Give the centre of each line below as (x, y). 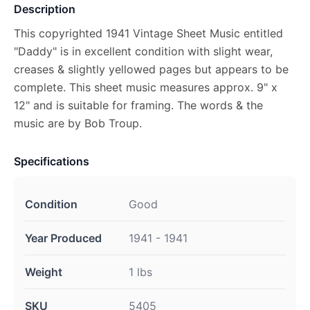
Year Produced (63, 238)
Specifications (52, 161)
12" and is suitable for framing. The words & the (138, 105)
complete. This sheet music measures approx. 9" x (146, 87)
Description (45, 9)
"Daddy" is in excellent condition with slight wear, (143, 51)
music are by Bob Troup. (78, 123)
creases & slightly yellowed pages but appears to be (151, 69)
